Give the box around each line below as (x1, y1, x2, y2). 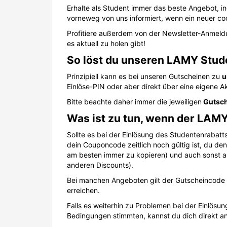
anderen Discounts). (67, 161, 133, 169)
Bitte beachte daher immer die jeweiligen (67, 97, 202, 106)
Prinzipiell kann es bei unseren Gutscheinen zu (67, 72, 222, 81)
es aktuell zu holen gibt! (67, 39, 145, 48)
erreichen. (67, 186, 100, 195)
